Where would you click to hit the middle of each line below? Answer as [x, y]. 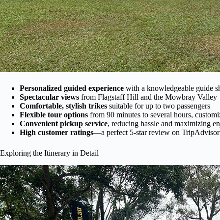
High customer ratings [56, 132]
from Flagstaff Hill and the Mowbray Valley [148, 97]
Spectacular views [49, 97]
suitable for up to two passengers [159, 106]
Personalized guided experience [72, 88]
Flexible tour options [54, 114]
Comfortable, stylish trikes [63, 106]
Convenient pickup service [64, 123]
